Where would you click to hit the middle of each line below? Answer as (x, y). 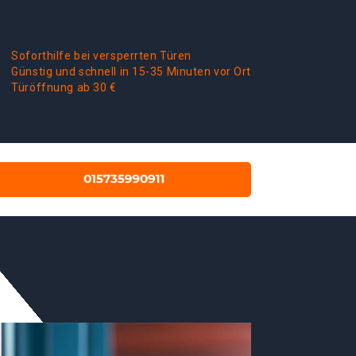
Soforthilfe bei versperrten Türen (101, 56)
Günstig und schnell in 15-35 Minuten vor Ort (131, 72)
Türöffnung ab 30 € (64, 87)
